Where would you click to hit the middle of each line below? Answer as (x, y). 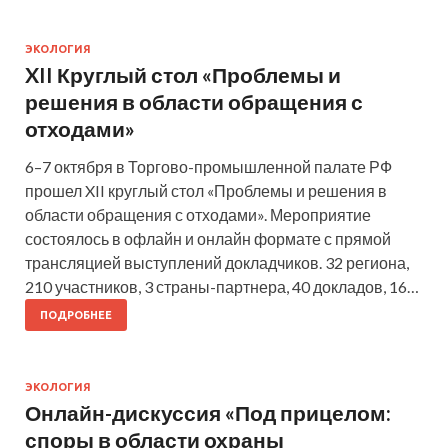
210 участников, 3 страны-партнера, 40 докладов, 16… (222, 287)
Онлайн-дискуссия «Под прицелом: (208, 413)
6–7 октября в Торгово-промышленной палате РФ (208, 167)
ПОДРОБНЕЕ (76, 315)
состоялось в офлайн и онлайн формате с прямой (208, 239)
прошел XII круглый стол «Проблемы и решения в (206, 191)
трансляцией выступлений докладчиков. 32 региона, (217, 263)
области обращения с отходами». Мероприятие (198, 215)
